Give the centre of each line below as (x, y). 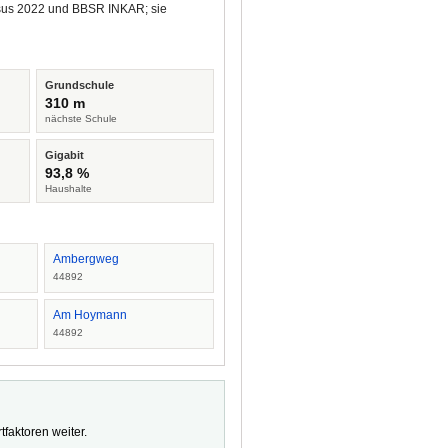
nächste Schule (81, 118)
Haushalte (69, 188)
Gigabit (65, 155)
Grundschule (80, 85)
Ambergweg (85, 259)
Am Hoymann (89, 315)
